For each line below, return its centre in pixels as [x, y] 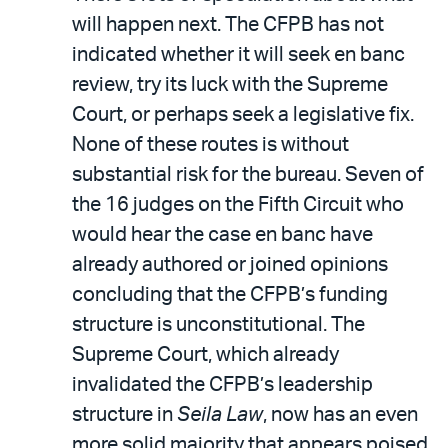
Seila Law [220, 414]
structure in [124, 414]
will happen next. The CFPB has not [228, 24]
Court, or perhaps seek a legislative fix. [243, 114]
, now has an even [340, 414]
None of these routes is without [210, 144]
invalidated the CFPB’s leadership [222, 384]
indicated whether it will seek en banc [238, 54]
